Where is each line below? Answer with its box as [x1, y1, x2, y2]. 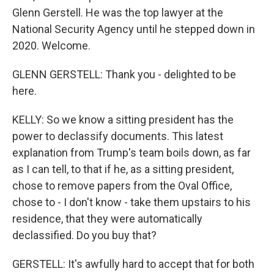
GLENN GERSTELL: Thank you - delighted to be [12, 68, 236, 81]
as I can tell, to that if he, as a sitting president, [12, 163, 234, 176]
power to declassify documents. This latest [12, 130, 223, 143]
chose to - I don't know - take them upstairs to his [12, 196, 251, 209]
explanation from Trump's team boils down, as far [12, 146, 251, 159]
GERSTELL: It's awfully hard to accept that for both [12, 257, 254, 270]
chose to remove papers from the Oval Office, [12, 179, 232, 192]
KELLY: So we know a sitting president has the [12, 113, 234, 126]
